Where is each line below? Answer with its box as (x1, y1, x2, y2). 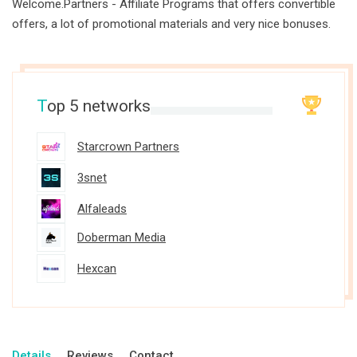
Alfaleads (77, 202, 127, 216)
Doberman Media (77, 230, 166, 245)
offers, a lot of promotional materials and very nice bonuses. (12, 17, 331, 31)
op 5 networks (47, 96, 151, 116)
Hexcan (77, 261, 116, 276)
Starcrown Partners (77, 139, 179, 154)
